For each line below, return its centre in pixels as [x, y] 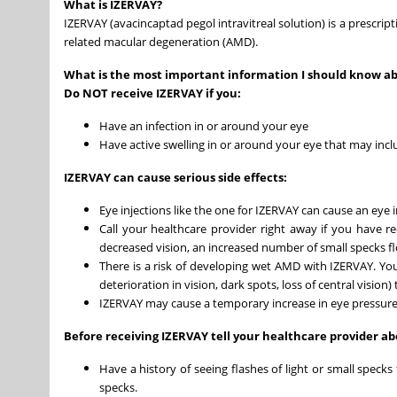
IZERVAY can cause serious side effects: [175, 177]
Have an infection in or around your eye [204, 125]
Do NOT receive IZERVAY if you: [152, 93]
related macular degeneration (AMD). [161, 41]
